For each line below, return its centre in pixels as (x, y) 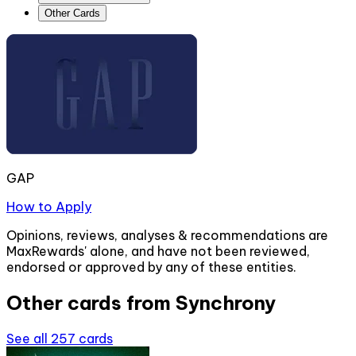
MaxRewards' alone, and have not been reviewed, (158, 252)
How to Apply (49, 207)
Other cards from (91, 303)
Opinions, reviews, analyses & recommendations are (167, 236)
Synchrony (226, 303)
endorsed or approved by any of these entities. (151, 267)
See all (29, 339)
